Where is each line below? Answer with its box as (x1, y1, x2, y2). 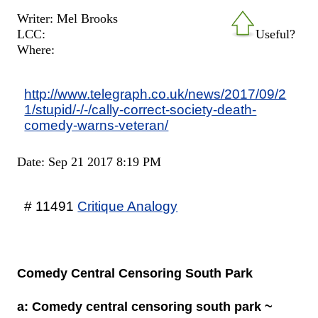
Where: (17, 42, 55, 57)
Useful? (255, 26, 295, 41)
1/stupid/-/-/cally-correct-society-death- (24, 101, 257, 117)
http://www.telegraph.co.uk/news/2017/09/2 (24, 85, 287, 102)
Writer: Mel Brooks (17, 11, 119, 26)
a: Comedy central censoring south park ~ (17, 299, 273, 314)
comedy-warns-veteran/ (24, 116, 169, 133)
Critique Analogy (77, 197, 178, 214)
